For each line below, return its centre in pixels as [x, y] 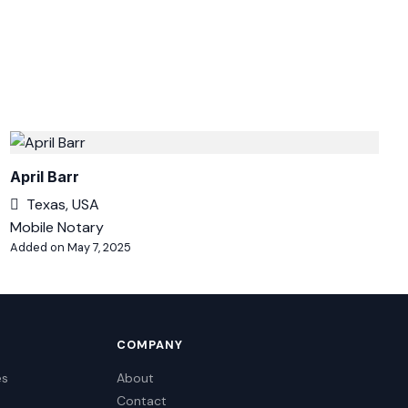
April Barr [44, 177]
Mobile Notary [56, 227]
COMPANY [149, 345]
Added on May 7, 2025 [70, 247]
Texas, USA [62, 204]
